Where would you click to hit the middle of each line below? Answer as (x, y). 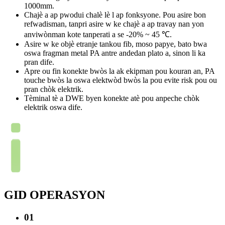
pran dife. (39, 62)
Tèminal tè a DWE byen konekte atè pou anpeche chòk (112, 98)
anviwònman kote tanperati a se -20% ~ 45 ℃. (98, 35)
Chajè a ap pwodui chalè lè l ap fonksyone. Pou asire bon (115, 15)
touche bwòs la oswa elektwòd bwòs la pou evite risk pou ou (121, 80)
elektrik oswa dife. (53, 107)
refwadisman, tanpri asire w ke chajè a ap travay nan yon (114, 24)
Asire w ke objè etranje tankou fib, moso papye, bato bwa (116, 44)
